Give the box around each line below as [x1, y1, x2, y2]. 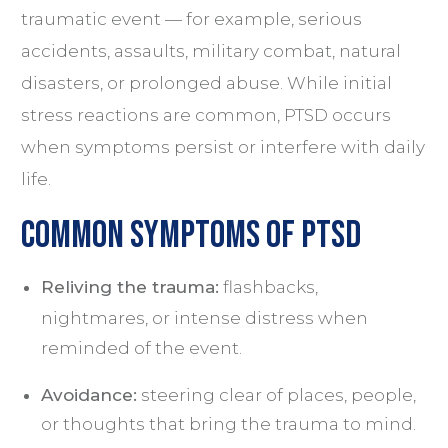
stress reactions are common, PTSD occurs [21, 104, 391, 125]
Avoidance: [41, 384, 137, 405]
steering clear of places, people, [137, 384, 416, 405]
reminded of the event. [41, 337, 242, 358]
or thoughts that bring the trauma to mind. [41, 413, 416, 434]
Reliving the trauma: [41, 276, 219, 297]
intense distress [174, 307, 314, 328]
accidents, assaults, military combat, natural [21, 40, 401, 61]
